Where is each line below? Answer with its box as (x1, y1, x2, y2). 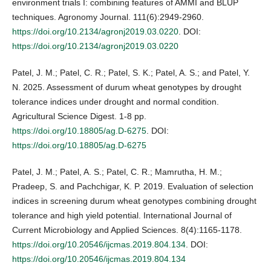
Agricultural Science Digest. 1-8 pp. (12, 111, 146, 122)
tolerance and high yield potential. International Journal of (12, 211, 232, 221)
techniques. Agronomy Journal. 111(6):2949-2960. (12, 12, 204, 22)
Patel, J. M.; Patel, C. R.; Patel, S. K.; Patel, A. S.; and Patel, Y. (12, 68, 250, 78)
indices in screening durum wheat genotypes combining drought (12, 196, 256, 206)
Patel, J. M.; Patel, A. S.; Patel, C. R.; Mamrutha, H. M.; (12, 167, 222, 177)
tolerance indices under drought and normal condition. (12, 97, 219, 107)
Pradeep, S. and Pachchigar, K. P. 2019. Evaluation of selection (12, 181, 253, 192)
